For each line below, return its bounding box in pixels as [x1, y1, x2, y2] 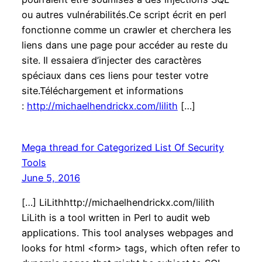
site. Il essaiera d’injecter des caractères [21, 54, 202, 66]
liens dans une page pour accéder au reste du [21, 39, 227, 51]
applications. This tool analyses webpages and [21, 227, 233, 239]
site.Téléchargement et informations [21, 84, 184, 96]
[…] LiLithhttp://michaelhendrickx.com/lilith [21, 196, 215, 209]
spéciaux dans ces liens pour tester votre [21, 69, 208, 81]
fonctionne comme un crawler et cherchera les [21, 23, 232, 36]
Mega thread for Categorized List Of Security [21, 141, 224, 153]
